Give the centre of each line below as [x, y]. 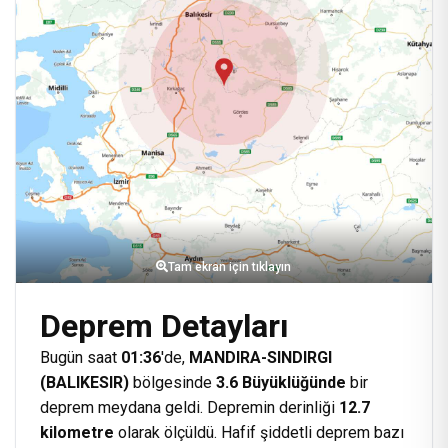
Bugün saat [80, 357]
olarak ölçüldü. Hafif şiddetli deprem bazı [259, 432]
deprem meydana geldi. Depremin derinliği [189, 407]
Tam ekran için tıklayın [230, 267]
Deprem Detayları [164, 326]
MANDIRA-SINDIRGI [260, 357]
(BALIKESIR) [84, 382]
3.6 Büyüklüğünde [281, 382]
